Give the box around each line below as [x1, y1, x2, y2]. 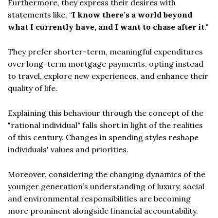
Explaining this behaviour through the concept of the [8, 108, 203, 118]
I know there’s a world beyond [72, 9, 192, 19]
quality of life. [8, 83, 57, 93]
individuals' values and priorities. [8, 144, 128, 154]
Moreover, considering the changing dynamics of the [8, 169, 205, 179]
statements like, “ [8, 9, 72, 19]
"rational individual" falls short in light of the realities [8, 120, 203, 130]
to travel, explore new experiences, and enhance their [8, 71, 208, 81]
